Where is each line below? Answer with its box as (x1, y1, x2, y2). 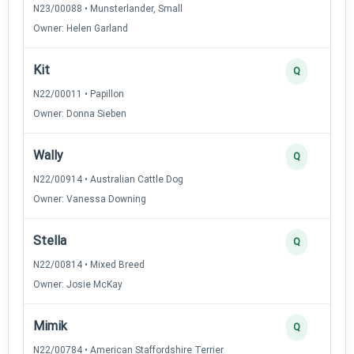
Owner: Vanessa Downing (33, 193, 146, 205)
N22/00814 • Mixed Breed (33, 258, 145, 270)
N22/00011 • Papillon (33, 88, 124, 100)
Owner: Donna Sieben (33, 107, 126, 119)
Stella (33, 232, 66, 248)
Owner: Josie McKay (33, 278, 122, 290)
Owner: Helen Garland (33, 22, 128, 34)
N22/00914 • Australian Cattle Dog (33, 173, 183, 185)
